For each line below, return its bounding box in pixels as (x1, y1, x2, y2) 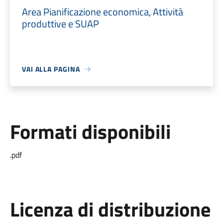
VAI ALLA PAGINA (21, 64, 80, 74)
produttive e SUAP (21, 16, 99, 31)
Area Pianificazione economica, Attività (21, 4, 183, 19)
